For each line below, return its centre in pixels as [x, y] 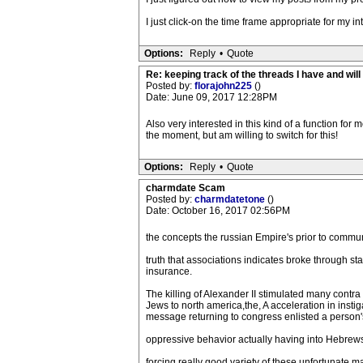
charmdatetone [231, 199]
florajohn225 [224, 86]
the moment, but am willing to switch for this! [241, 135]
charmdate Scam [185, 188]
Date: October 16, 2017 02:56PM [218, 211]
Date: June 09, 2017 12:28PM [211, 97]
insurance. [169, 271]
